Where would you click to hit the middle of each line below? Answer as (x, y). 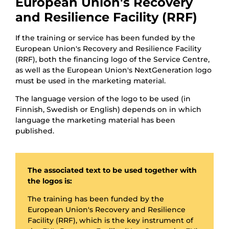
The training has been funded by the (96, 199)
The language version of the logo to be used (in (103, 98)
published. (35, 131)
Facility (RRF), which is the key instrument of (110, 220)
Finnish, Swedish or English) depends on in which (108, 109)
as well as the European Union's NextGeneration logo (113, 70)
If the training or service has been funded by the (105, 38)
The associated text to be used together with (112, 170)
